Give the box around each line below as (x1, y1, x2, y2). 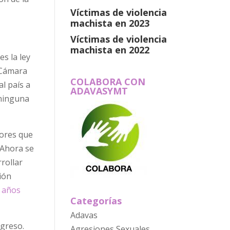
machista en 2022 (70, 43, 149, 56)
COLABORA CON (70, 75, 145, 88)
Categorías (70, 195, 122, 207)
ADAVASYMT (70, 85, 128, 97)
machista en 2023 (70, 16, 149, 29)
